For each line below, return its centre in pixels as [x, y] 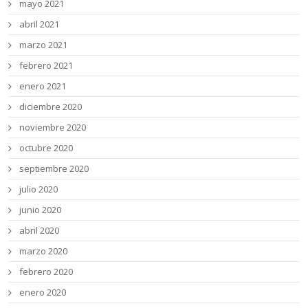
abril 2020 [40, 231]
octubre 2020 [46, 148]
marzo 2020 [44, 251]
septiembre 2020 [54, 169]
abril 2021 [40, 24]
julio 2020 [39, 189]
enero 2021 [43, 86]
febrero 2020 [46, 272]
